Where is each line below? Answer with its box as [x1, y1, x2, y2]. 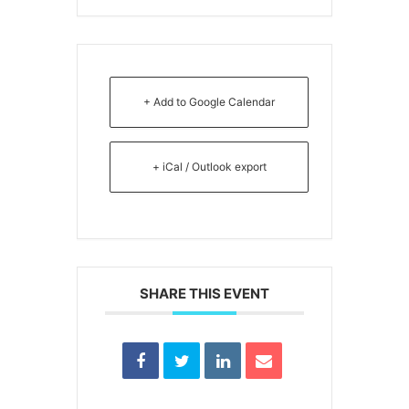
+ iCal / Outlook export [152, 160, 267, 173]
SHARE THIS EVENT [140, 285, 269, 302]
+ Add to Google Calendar [143, 95, 275, 109]
